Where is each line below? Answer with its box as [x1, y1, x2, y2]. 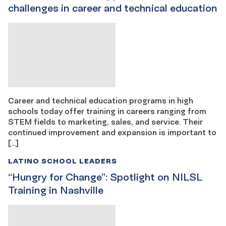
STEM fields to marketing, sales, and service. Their [8, 116, 205, 127]
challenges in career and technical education [8, 2, 217, 14]
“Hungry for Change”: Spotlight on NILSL [8, 171, 202, 183]
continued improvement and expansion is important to [8, 127, 216, 137]
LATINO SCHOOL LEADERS [8, 156, 117, 165]
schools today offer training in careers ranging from [8, 105, 206, 116]
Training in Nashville [8, 184, 103, 196]
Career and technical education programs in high [8, 95, 193, 105]
